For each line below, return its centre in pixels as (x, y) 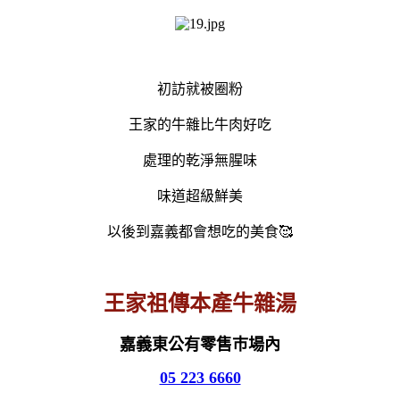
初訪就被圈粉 (200, 88)
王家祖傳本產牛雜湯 (200, 303)
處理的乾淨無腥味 (200, 160)
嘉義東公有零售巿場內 (200, 344)
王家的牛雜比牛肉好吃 (200, 124)
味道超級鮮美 (200, 196)
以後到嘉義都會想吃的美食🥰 (200, 231)
